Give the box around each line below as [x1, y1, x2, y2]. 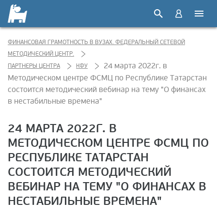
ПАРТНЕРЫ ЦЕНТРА [8, 62, 60, 70]
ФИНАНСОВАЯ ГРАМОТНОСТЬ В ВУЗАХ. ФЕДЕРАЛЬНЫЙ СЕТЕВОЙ [8, 39, 185, 46]
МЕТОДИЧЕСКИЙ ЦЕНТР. [8, 50, 74, 58]
